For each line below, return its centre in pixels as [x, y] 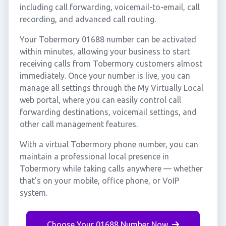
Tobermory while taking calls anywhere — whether [111, 168]
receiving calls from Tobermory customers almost [111, 64]
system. [33, 193]
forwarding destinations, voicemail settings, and [108, 112]
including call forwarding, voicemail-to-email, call [109, 7]
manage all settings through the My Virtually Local [111, 88]
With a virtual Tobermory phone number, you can [109, 144]
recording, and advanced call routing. [88, 19]
